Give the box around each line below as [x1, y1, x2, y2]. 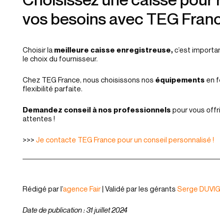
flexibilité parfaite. [23, 84, 82, 93]
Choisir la [23, 45, 54, 54]
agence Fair [63, 184, 101, 193]
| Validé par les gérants [101, 184, 177, 193]
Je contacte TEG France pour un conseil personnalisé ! [36, 135, 214, 144]
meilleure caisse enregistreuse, [54, 45, 174, 54]
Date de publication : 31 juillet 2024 [23, 205, 127, 214]
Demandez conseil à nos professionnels [23, 105, 172, 114]
